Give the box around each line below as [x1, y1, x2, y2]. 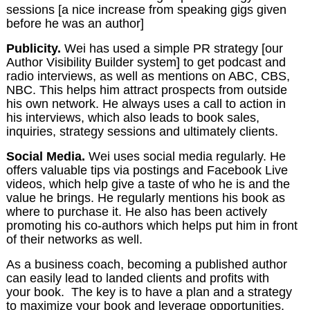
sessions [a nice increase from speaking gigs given [6, 2, 286, 17]
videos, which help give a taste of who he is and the [6, 176, 290, 191]
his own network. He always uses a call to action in [6, 96, 286, 111]
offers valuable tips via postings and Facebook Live [6, 163, 288, 177]
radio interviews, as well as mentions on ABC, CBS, [6, 69, 290, 83]
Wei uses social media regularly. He [88, 149, 286, 163]
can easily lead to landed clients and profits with [6, 271, 269, 285]
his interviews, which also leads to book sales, [6, 110, 259, 125]
